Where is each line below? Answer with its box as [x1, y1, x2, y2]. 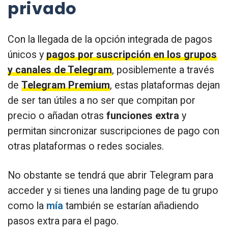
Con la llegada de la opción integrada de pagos [8, 34, 212, 46]
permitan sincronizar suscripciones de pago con [8, 125, 219, 137]
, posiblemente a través [112, 64, 214, 76]
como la [8, 200, 46, 212]
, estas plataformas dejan [110, 79, 220, 92]
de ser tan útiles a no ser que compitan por [8, 95, 195, 107]
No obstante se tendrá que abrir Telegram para [8, 169, 213, 182]
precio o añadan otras [8, 110, 106, 122]
